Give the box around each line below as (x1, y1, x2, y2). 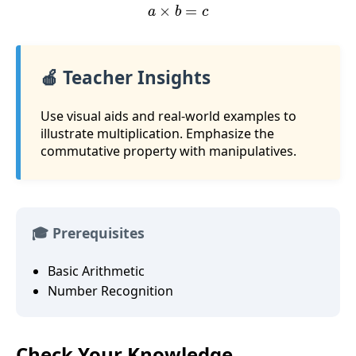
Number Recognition (48, 281, 173, 300)
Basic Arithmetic (48, 261, 145, 280)
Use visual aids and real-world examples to (41, 107, 296, 126)
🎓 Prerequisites (32, 223, 145, 243)
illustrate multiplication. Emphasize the (41, 125, 274, 143)
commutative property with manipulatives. (41, 142, 296, 161)
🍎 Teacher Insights (41, 64, 211, 90)
